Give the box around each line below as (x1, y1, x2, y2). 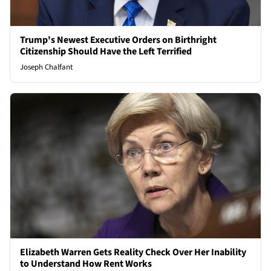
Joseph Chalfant (20, 61, 73, 73)
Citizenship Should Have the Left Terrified (20, 44, 192, 58)
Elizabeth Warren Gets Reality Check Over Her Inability (20, 246, 246, 260)
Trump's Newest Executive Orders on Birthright (20, 33, 217, 47)
